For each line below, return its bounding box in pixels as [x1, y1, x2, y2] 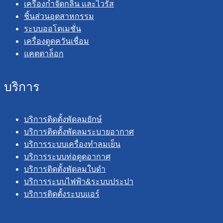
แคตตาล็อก [24, 49, 64, 58]
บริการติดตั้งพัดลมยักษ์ [24, 114, 102, 123]
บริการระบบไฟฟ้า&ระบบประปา [24, 177, 133, 186]
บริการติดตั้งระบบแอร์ [24, 189, 100, 198]
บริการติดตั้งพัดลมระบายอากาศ [24, 127, 134, 136]
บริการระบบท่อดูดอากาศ [24, 152, 111, 161]
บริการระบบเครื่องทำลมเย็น [24, 139, 120, 148]
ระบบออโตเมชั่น [24, 24, 81, 33]
